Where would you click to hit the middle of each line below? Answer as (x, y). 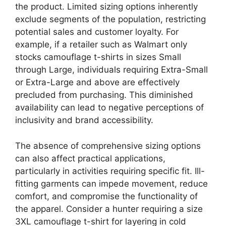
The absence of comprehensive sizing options (108, 146)
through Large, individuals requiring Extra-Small (111, 70)
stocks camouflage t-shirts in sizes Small (98, 57)
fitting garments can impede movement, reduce (111, 183)
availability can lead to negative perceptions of (109, 107)
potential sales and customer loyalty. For (97, 32)
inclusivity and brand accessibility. (84, 120)
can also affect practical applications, (90, 158)
